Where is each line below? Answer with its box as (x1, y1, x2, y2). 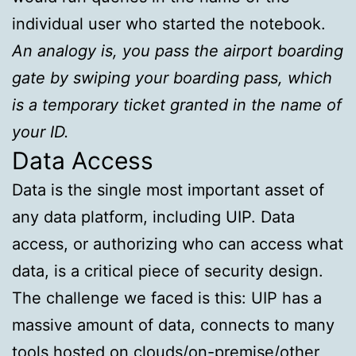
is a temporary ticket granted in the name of (12, 95, 342, 115)
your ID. (12, 122, 69, 142)
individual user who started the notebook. (12, 14, 326, 34)
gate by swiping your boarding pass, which (12, 68, 332, 88)
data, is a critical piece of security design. (12, 261, 323, 281)
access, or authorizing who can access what (12, 234, 343, 254)
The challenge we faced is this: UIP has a (12, 288, 322, 308)
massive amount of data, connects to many (12, 315, 335, 335)
